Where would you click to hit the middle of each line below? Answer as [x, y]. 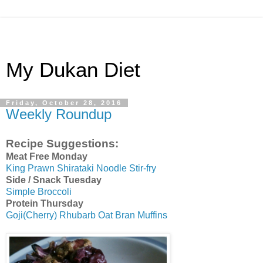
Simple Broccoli [39, 191]
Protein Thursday [45, 203]
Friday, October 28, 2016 [64, 103]
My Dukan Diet [73, 70]
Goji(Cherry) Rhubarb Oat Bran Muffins [87, 215]
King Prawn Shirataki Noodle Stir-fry [81, 168]
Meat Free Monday [47, 156]
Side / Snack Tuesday [54, 180]
